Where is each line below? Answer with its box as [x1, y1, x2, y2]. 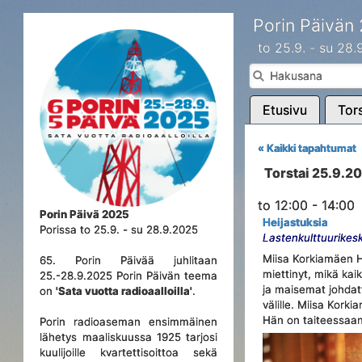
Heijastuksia [263, 216, 329, 229]
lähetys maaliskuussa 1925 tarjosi [40, 330, 218, 343]
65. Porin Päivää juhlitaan [40, 254, 218, 267]
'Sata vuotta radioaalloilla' [56, 284, 193, 297]
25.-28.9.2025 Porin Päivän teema [40, 269, 218, 282]
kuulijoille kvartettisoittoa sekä [40, 346, 218, 359]
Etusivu [262, 102, 307, 118]
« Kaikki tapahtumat [257, 142, 356, 154]
